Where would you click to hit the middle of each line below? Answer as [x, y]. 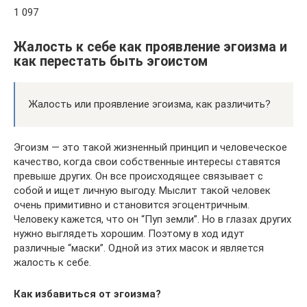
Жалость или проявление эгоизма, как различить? [150, 104]
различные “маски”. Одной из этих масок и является [139, 248]
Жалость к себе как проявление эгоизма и [150, 47]
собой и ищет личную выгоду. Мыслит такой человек [142, 190]
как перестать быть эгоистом [111, 61]
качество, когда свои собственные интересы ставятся [147, 161]
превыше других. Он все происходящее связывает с [138, 176]
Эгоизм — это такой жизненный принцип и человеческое [150, 147]
